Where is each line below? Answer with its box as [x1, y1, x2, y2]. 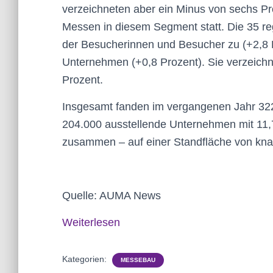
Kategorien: [62, 254, 109, 264]
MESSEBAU [121, 257, 155, 263]
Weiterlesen [62, 216, 120, 229]
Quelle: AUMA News [62, 190, 161, 202]
